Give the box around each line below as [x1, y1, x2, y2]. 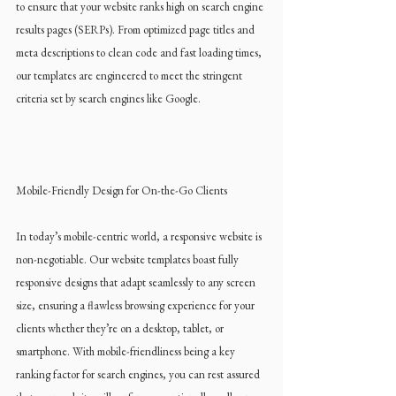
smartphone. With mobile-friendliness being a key [16, 344, 238, 359]
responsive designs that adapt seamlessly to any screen [16, 275, 258, 290]
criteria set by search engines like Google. [16, 91, 201, 106]
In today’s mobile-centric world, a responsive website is [16, 229, 264, 244]
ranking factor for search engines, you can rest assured [16, 367, 263, 382]
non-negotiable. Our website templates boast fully [16, 252, 241, 267]
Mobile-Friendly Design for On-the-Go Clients [16, 183, 227, 198]
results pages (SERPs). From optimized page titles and [16, 22, 257, 37]
